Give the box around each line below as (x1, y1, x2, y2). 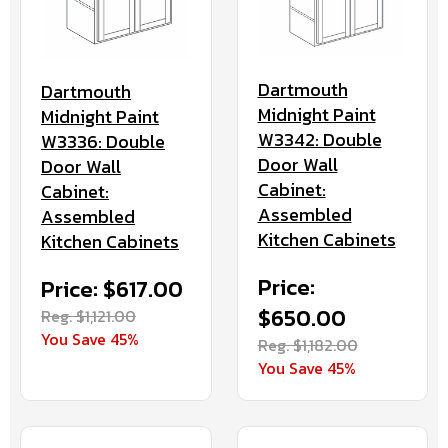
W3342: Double (257, 126, 382, 154)
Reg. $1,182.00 (257, 333, 358, 358)
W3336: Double (41, 127, 165, 155)
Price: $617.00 (41, 272, 183, 306)
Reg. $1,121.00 (41, 303, 136, 328)
